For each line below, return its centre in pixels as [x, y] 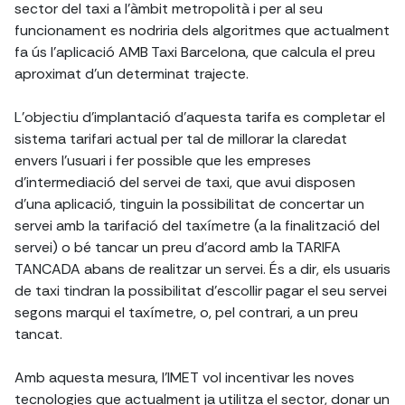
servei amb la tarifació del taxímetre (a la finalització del [197, 226]
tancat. [38, 334]
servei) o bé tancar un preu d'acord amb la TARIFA [178, 248]
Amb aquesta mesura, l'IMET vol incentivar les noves [184, 378]
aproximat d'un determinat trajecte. [132, 74]
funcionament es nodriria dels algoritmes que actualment [202, 31]
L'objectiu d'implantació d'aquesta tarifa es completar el [200, 118]
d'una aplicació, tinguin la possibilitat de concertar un [189, 204]
